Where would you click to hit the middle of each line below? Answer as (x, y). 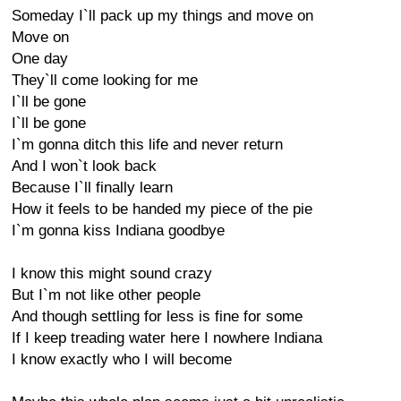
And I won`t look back (84, 166)
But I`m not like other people (106, 295)
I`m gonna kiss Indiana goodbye (118, 230)
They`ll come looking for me (105, 80)
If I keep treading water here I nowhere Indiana (167, 338)
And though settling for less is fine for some (157, 316)
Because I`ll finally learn (92, 188)
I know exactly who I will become (122, 359)
